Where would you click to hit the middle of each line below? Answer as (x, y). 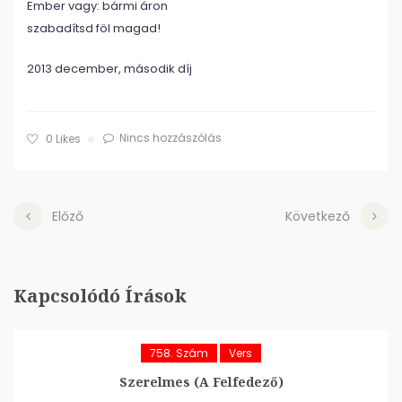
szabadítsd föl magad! (94, 28)
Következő (318, 216)
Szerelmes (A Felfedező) (201, 382)
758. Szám (179, 353)
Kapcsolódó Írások (100, 296)
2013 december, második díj (109, 69)
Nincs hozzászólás (170, 138)
